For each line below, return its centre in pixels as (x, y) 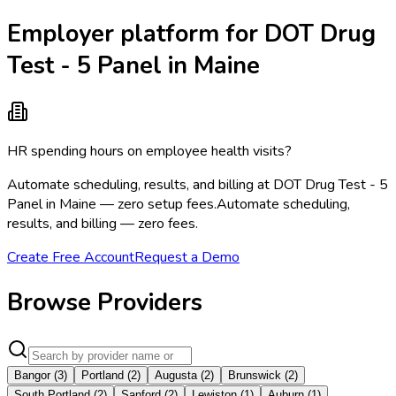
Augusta (176, 375)
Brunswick (255, 375)
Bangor (32, 375)
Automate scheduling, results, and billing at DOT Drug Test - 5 (198, 185)
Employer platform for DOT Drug (191, 33)
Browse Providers (105, 303)
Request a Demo (187, 258)
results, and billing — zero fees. (103, 224)
